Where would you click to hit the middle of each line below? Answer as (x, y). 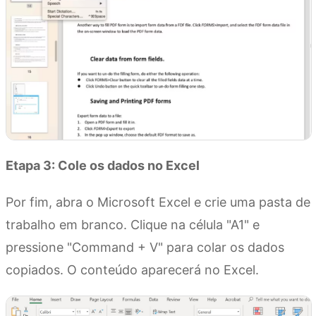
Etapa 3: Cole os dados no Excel (103, 166)
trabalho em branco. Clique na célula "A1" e (133, 225)
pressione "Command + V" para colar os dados (145, 248)
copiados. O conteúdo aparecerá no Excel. (132, 270)
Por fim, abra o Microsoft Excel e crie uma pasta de (158, 202)
